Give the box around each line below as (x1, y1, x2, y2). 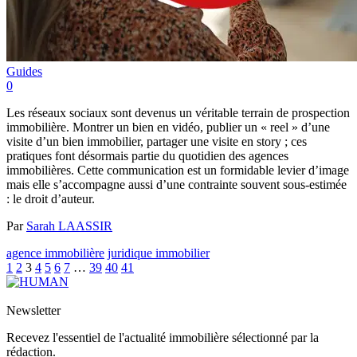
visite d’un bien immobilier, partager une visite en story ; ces (6, 134, 307, 148)
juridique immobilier (108, 245, 210, 260)
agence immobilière (6, 245, 104, 260)
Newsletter (6, 303, 61, 317)
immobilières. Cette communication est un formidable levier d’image (6, 163, 349, 177)
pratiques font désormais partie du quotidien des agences (6, 148, 288, 163)
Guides (6, 64, 42, 78)
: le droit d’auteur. (6, 191, 95, 206)
